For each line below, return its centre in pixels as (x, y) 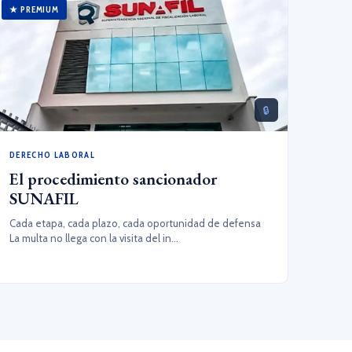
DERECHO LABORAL (52, 155)
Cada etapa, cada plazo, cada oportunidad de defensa (136, 223)
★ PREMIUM (35, 9)
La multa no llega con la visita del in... (94, 238)
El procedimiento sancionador (114, 179)
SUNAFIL (44, 198)
